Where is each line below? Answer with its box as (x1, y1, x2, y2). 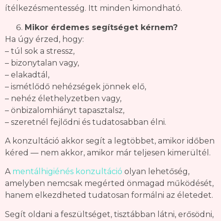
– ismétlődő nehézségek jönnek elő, (5, 81, 146, 91)
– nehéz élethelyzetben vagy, (5, 93, 121, 103)
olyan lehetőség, (122, 167, 189, 177)
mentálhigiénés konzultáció (12, 167, 122, 177)
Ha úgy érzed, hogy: (5, 34, 84, 44)
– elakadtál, (5, 70, 49, 79)
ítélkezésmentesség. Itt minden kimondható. (5, 3, 182, 13)
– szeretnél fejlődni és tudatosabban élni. (5, 117, 166, 127)
